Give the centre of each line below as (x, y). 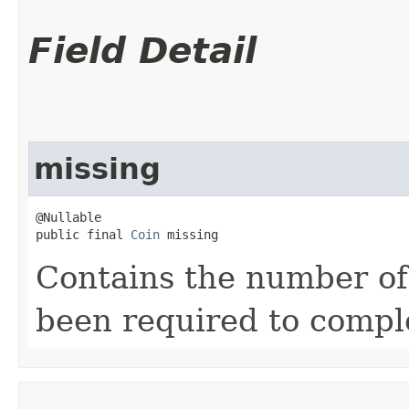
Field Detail (142, 50)
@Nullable (68, 217)
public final (83, 234)
